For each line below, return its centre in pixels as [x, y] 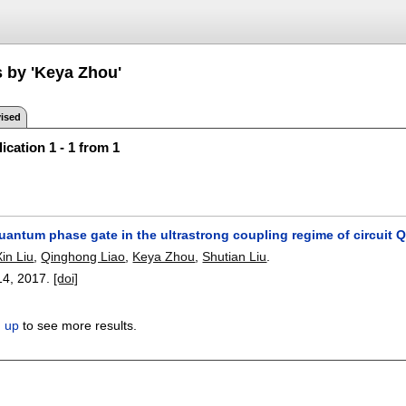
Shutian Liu [235, 256]
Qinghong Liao [83, 256]
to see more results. [78, 326]
